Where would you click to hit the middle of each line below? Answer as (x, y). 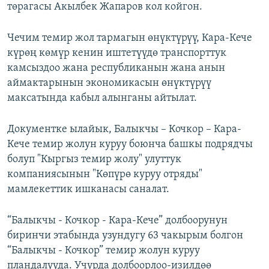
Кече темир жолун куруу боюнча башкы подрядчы (130, 145)
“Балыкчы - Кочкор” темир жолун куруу (104, 251)
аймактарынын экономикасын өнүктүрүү (109, 83)
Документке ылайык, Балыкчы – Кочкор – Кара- (124, 130)
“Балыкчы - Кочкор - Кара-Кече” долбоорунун (117, 221)
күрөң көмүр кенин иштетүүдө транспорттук (117, 53)
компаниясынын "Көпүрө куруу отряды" (105, 175)
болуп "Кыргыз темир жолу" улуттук (94, 160)
